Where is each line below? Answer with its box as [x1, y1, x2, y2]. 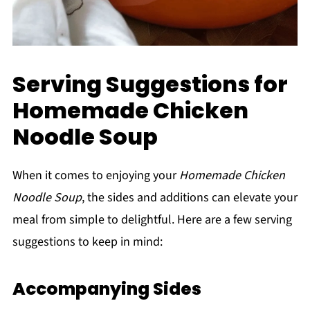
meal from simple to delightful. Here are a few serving [12, 210, 292, 228]
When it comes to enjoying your [12, 166, 179, 184]
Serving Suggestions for [12, 68, 288, 100]
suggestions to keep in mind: [12, 232, 163, 250]
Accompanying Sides [12, 276, 201, 301]
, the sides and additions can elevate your [81, 188, 298, 206]
